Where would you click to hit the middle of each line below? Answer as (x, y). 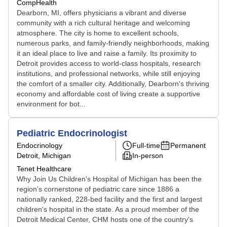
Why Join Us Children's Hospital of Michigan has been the (109, 179)
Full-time (146, 145)
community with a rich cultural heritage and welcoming (103, 23)
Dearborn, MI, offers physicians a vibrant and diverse (102, 13)
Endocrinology (40, 145)
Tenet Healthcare (44, 169)
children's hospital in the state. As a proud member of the (108, 209)
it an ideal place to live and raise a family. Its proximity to (107, 53)
